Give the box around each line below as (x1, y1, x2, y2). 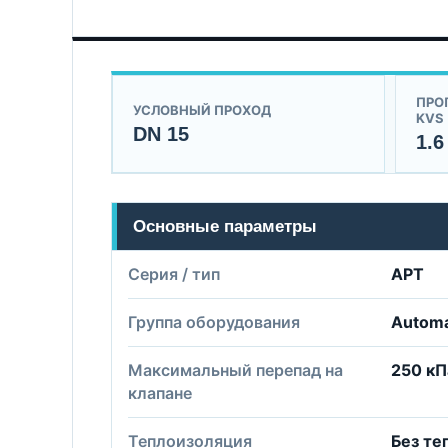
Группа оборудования (128, 312, 300, 332)
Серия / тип (128, 264, 220, 284)
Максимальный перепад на (128, 360, 343, 380)
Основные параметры (133, 217, 317, 236)
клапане (128, 383, 192, 403)
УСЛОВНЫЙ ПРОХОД (133, 102, 271, 118)
